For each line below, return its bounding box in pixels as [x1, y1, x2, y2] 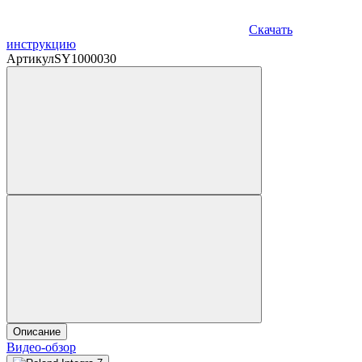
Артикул [6, 51, 54, 65]
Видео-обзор [6, 339, 76, 354]
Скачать [249, 22, 293, 36]
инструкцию [6, 36, 76, 51]
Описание [13, 325, 61, 338]
